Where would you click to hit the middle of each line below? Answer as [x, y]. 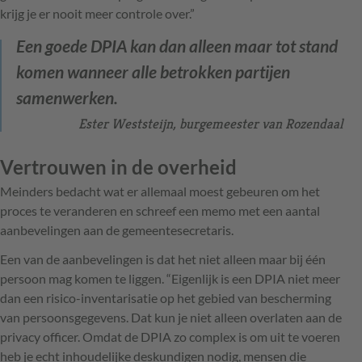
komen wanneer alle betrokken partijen [153, 71]
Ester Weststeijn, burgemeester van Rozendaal [210, 123]
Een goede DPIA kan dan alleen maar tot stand [177, 45]
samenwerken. [67, 97]
